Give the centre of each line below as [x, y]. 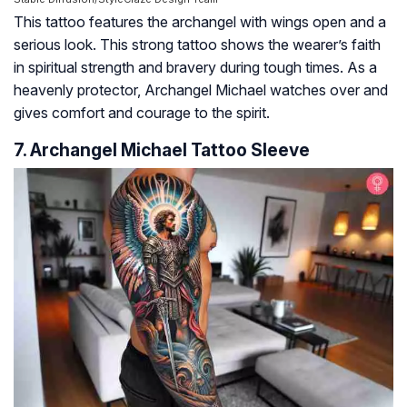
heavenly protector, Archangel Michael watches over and [201, 90]
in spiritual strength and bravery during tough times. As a [195, 68]
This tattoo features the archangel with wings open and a [200, 22]
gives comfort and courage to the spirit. [142, 113]
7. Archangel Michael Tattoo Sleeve [162, 150]
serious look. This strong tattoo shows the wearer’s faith [197, 45]
